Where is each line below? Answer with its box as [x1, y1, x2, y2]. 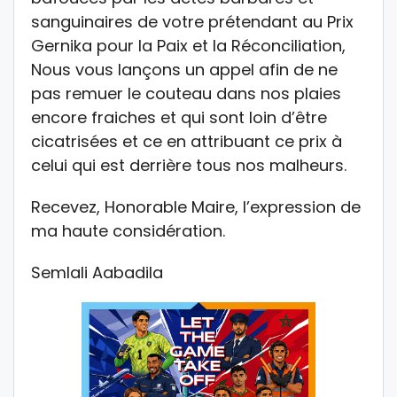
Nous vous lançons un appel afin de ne [31, 58, 338, 81]
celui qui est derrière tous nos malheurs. [31, 153, 346, 176]
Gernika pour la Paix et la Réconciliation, [31, 34, 346, 57]
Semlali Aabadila [31, 261, 163, 284]
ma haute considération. [31, 219, 225, 242]
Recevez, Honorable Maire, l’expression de [31, 195, 361, 218]
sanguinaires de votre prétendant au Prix [31, 10, 354, 33]
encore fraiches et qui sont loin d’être [31, 105, 327, 128]
